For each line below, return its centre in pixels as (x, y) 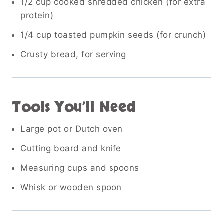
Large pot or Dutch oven (72, 129)
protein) (37, 15)
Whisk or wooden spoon (71, 187)
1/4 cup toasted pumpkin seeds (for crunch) (113, 35)
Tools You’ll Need (74, 107)
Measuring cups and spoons (80, 167)
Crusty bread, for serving (73, 54)
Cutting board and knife (71, 148)
